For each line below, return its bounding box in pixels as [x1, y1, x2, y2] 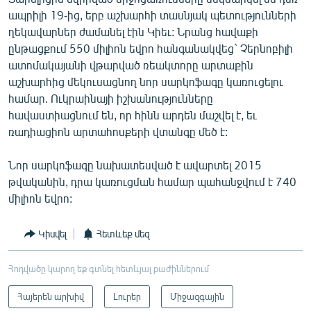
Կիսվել [38, 228, 67, 239]
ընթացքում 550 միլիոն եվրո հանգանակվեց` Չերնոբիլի [8, 41, 293, 55]
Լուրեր [113, 290, 141, 302]
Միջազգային [170, 290, 224, 302]
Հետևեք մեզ [96, 228, 150, 239]
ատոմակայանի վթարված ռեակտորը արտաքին [8, 58, 253, 72]
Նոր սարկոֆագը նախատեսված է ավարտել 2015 [8, 158, 262, 171]
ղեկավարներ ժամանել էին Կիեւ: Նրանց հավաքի [8, 24, 258, 38]
